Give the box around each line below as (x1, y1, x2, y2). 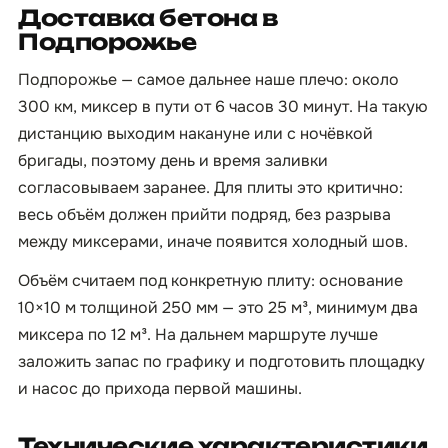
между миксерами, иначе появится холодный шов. (18, 231, 408, 252)
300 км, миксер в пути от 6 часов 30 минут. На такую (18, 96, 428, 117)
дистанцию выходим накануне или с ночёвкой (18, 123, 373, 144)
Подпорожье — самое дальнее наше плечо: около (18, 69, 399, 90)
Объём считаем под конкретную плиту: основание (18, 270, 403, 291)
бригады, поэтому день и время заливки (18, 150, 328, 171)
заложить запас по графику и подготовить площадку (18, 351, 425, 372)
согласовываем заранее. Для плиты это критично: (18, 177, 403, 198)
